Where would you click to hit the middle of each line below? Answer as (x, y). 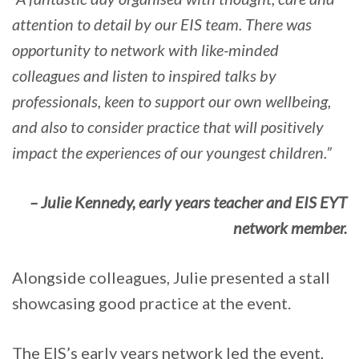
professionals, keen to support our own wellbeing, (171, 101)
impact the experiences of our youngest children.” (172, 153)
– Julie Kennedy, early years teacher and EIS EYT (188, 202)
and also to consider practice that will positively (168, 127)
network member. (290, 228)
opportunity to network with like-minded (145, 50)
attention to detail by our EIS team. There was (162, 24)
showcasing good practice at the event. (151, 303)
